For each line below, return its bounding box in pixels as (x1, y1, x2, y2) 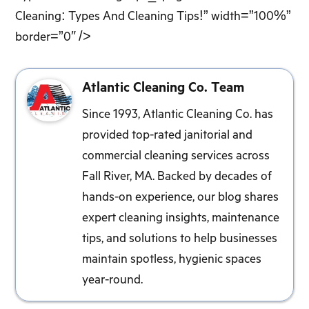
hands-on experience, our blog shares (81, 190, 279, 205)
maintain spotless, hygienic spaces (81, 252, 261, 267)
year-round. (81, 273, 143, 288)
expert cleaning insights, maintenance (81, 211, 279, 226)
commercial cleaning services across (81, 149, 270, 163)
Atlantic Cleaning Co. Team (81, 80, 244, 97)
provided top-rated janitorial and (81, 128, 252, 143)
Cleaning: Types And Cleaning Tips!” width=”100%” (15, 10, 292, 24)
